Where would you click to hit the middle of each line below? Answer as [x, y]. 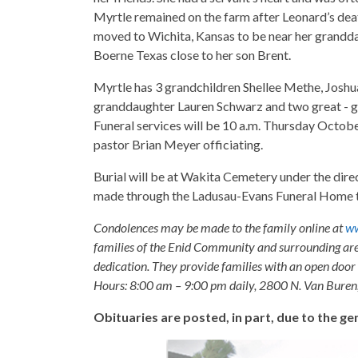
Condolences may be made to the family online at [219, 227]
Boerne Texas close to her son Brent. [192, 54]
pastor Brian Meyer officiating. [178, 144]
